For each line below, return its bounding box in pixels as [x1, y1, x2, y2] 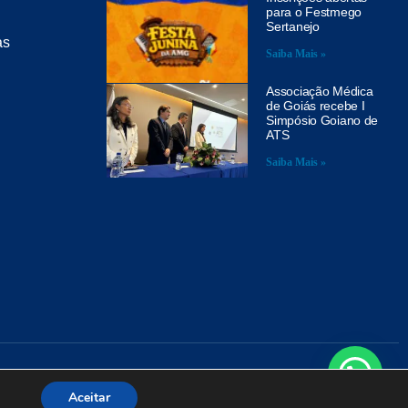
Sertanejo [266, 18, 320, 34]
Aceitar [68, 389, 111, 406]
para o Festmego [266, 4, 362, 19]
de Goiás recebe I [266, 98, 365, 114]
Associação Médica [266, 84, 373, 99]
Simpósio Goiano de [266, 113, 379, 128]
